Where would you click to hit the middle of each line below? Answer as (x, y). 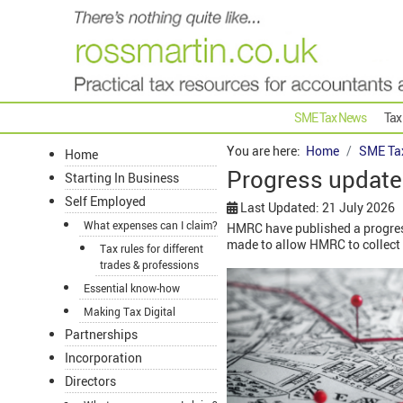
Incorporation (103, 358)
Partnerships (101, 335)
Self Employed (105, 201)
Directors (90, 381)
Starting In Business (122, 178)
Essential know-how (132, 288)
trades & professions (149, 265)
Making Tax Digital (130, 312)
